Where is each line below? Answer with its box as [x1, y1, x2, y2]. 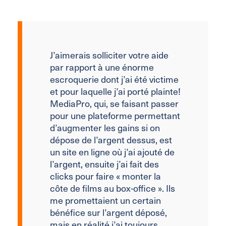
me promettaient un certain [50, 193, 161, 207]
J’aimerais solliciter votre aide [50, 47, 168, 62]
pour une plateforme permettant [50, 108, 180, 122]
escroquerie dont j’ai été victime [50, 72, 179, 86]
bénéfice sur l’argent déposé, [50, 205, 167, 219]
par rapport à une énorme [50, 60, 154, 74]
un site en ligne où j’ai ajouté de [50, 144, 175, 158]
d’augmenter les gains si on [50, 120, 160, 134]
